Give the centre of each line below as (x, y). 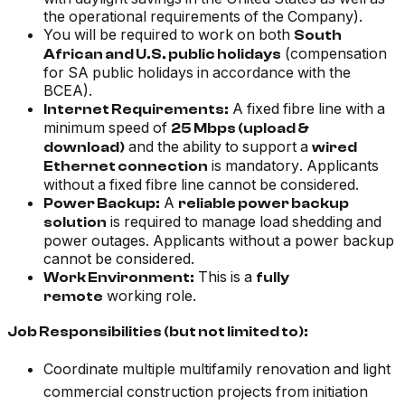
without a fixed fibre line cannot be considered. (201, 185)
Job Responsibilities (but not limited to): (158, 332)
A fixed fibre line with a (307, 109)
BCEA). (68, 91)
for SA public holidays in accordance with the (197, 73)
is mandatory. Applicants (293, 166)
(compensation (334, 54)
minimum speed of (107, 128)
